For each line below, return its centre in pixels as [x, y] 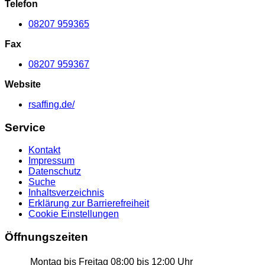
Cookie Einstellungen [74, 214]
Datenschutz [55, 172]
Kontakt [44, 150]
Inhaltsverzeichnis [66, 193]
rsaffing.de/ [51, 104]
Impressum [51, 161]
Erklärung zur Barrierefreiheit [89, 203]
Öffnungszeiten [46, 237]
